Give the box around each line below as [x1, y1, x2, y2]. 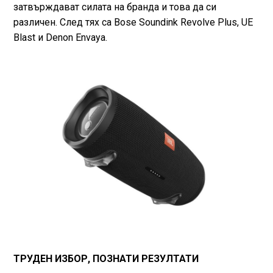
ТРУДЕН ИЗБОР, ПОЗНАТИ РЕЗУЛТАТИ [13, 253, 199, 265]
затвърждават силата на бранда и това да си [13, 1, 216, 13]
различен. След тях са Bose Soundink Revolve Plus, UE [13, 16, 253, 29]
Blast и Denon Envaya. [13, 32, 107, 44]
